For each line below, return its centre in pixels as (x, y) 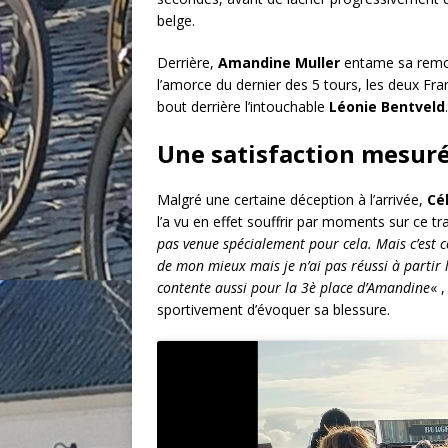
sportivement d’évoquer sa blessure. (273, 309)
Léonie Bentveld (387, 106)
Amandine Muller (279, 62)
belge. (176, 20)
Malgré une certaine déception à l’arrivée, (292, 199)
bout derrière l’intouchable (243, 106)
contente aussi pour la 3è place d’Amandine (293, 287)
